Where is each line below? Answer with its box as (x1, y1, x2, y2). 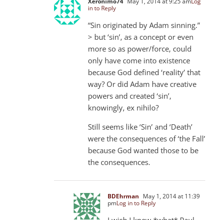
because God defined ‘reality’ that (88, 67, 200, 77)
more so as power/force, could (88, 43, 192, 54)
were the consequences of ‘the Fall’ (88, 133, 205, 143)
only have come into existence (88, 55, 190, 65)
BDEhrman (108, 192, 139, 200)
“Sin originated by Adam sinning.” (88, 20, 200, 30)
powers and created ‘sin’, (88, 90, 171, 101)
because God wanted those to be (88, 145, 198, 155)
